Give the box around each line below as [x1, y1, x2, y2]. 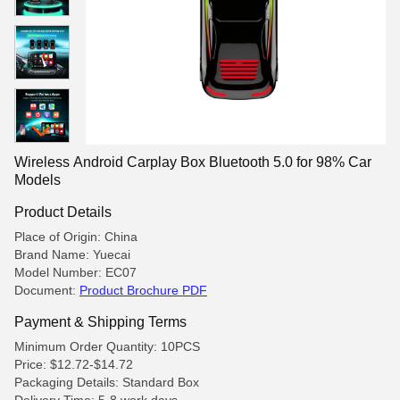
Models [14, 172, 61, 187]
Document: [14, 283, 79, 297]
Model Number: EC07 [14, 265, 137, 279]
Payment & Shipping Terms [14, 313, 187, 329]
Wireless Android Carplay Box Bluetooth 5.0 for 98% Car [14, 154, 371, 170]
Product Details [14, 204, 112, 220]
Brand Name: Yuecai [14, 247, 130, 262]
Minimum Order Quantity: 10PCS [14, 339, 200, 354]
